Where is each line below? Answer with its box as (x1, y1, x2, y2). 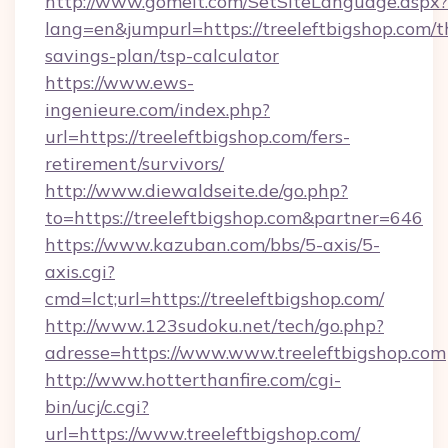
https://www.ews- (45, 71, 194, 94)
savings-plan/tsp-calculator (45, 44, 279, 67)
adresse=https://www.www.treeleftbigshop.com (45, 341, 446, 364)
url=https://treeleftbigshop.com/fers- (45, 125, 350, 148)
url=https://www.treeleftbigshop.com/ (45, 422, 360, 445)
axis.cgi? (45, 260, 115, 283)
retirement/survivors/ (45, 152, 224, 175)
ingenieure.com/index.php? (45, 98, 270, 121)
